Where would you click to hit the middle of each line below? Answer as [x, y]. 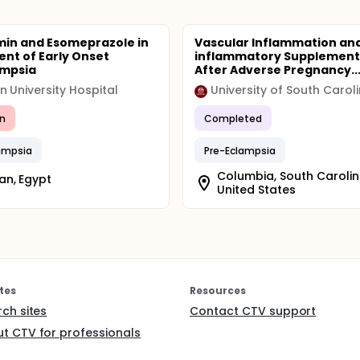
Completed [233, 118]
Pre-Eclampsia [240, 150]
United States [256, 190]
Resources [218, 290]
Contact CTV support [253, 311]
